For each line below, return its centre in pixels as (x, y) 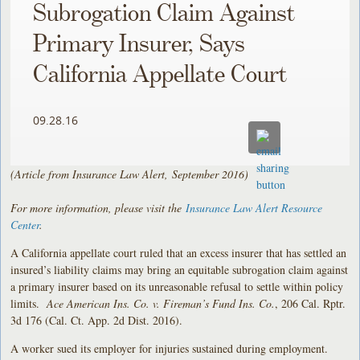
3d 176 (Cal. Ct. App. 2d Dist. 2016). (97, 320)
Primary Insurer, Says (139, 45)
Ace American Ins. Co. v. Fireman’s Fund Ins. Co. (161, 303)
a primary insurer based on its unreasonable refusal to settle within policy (177, 286)
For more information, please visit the (98, 207)
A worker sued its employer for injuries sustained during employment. (172, 348)
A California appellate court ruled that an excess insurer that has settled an (179, 252)
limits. (29, 303)
